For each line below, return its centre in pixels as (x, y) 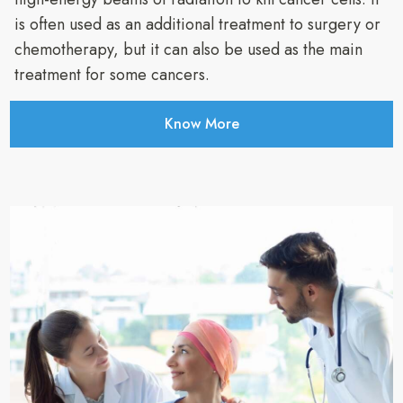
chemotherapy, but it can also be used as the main (188, 50)
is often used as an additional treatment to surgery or (197, 25)
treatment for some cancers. (112, 75)
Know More (201, 124)
